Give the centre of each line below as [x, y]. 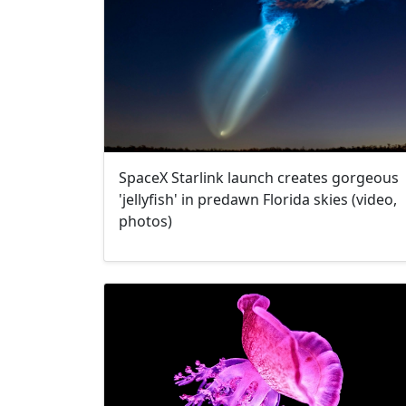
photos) [145, 222]
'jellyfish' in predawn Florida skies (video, [258, 200]
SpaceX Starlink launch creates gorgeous [259, 178]
